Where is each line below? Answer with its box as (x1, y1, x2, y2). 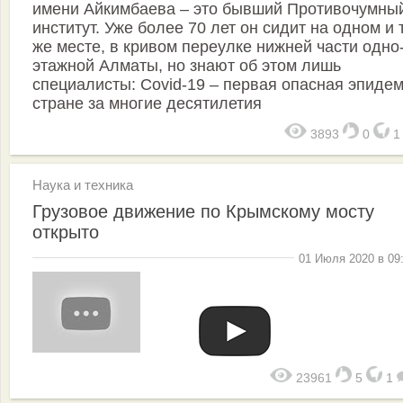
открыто (32, 221, 99, 242)
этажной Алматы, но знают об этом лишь (32, 56, 341, 75)
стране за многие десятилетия (32, 94, 262, 112)
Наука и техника (32, 176, 133, 193)
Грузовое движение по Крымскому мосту (32, 201, 374, 221)
